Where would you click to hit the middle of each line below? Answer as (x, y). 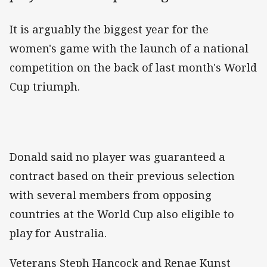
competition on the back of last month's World (133, 67)
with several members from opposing (111, 195)
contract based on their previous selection (122, 176)
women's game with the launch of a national (129, 48)
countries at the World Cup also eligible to (122, 214)
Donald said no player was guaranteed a (117, 156)
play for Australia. (58, 233)
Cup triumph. (45, 86)
